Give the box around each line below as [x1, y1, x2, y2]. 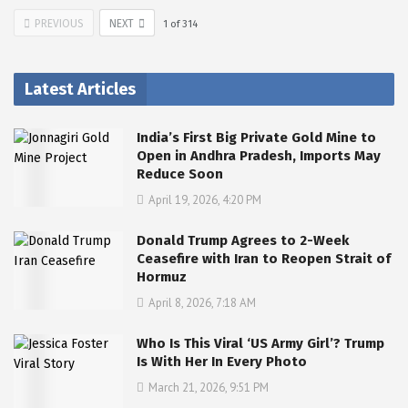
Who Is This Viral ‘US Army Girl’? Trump [137, 335, 384, 352]
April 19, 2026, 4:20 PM [148, 192, 261, 209]
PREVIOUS [35, 17, 84, 31]
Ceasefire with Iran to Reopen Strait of [137, 250, 391, 268]
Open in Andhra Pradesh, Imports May [137, 148, 381, 165]
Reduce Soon [137, 166, 223, 183]
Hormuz [137, 269, 187, 286]
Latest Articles [25, 79, 136, 100]
